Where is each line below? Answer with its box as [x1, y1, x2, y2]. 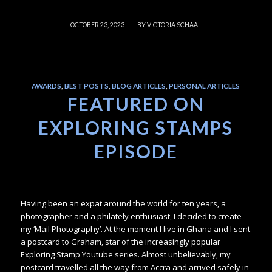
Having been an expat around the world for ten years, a [20, 198, 226, 209]
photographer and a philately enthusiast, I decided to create [20, 211, 242, 222]
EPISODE [93, 140, 178, 163]
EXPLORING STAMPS [38, 117, 234, 139]
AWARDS [32, 81, 62, 90]
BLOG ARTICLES [112, 81, 166, 90]
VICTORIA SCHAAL [147, 21, 202, 29]
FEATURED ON [67, 93, 205, 115]
